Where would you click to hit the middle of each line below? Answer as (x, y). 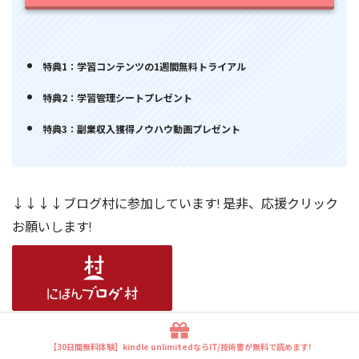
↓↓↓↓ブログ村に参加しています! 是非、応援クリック (175, 203)
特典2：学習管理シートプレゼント (118, 97)
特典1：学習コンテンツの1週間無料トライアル (145, 66)
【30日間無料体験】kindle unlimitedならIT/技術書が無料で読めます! (179, 347)
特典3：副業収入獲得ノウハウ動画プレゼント (142, 128)
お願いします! (52, 226)
